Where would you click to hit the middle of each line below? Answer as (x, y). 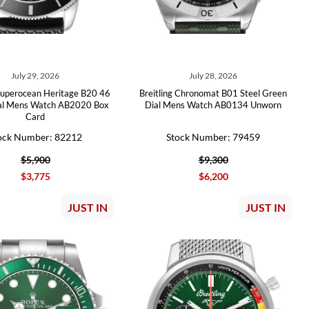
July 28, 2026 (213, 76)
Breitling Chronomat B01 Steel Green (213, 93)
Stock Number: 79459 (213, 137)
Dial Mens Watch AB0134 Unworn (213, 105)
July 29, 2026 (36, 76)
